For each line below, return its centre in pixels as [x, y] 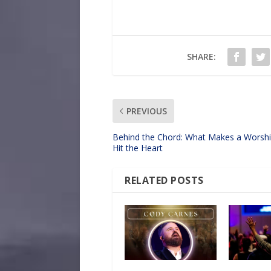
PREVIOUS [147, 111]
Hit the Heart [138, 148]
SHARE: [201, 56]
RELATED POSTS [164, 180]
